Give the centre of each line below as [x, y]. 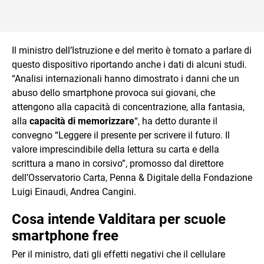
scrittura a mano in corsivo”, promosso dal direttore [118, 163]
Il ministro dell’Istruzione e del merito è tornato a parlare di [132, 50]
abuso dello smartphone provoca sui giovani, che [113, 93]
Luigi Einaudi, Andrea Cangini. [74, 192]
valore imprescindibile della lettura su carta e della [115, 149]
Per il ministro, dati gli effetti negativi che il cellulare [118, 254]
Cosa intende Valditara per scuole [119, 219]
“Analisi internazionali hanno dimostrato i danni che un [126, 78]
